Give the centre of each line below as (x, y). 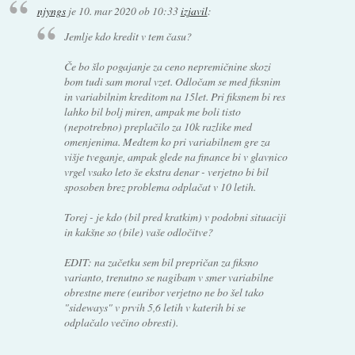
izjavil (194, 10)
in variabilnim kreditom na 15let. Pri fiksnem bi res (175, 97)
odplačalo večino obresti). (122, 323)
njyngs (51, 10)
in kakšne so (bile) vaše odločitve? (139, 232)
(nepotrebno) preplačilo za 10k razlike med (158, 127)
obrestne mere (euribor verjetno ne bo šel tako (164, 292)
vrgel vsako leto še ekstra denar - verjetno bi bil (167, 172)
